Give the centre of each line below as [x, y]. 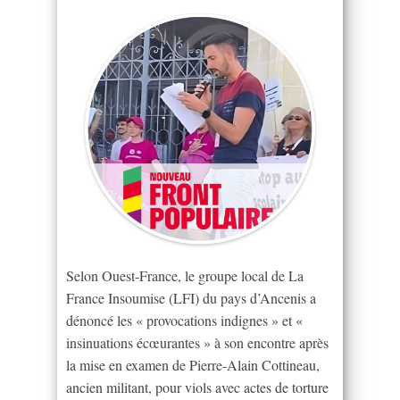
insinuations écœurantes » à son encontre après [197, 342]
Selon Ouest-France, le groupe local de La [185, 275]
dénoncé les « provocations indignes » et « [184, 320]
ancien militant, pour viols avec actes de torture [197, 387]
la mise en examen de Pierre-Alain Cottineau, [193, 364]
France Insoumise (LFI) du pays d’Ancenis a [191, 297]
